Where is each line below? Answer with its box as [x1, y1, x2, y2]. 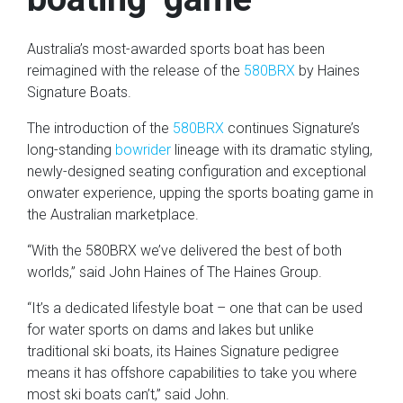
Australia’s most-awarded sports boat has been [27, 40, 325, 58]
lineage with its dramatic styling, [171, 141, 372, 159]
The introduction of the [27, 120, 173, 138]
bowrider [115, 141, 171, 159]
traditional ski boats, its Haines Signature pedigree [27, 343, 339, 361]
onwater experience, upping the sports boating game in [27, 184, 373, 202]
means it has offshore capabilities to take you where [27, 364, 357, 382]
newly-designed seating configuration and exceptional [27, 163, 366, 181]
